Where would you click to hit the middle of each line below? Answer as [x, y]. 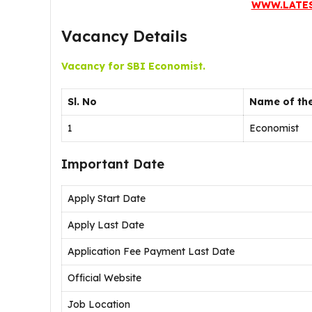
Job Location [99, 304]
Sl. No [82, 102]
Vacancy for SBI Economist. [133, 66]
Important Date [115, 164]
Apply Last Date [106, 225]
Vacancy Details [127, 36]
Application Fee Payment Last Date [151, 251]
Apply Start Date [107, 198]
